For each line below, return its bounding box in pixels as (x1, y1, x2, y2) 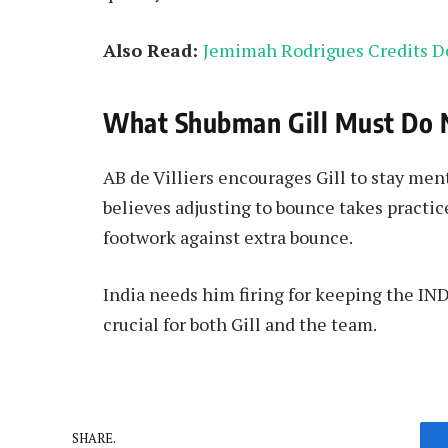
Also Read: (103, 38, 203, 63)
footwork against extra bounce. (103, 224, 353, 249)
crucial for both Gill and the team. (103, 312, 377, 337)
